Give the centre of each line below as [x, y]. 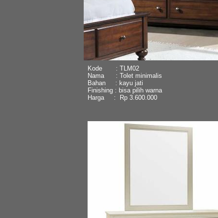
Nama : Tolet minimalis [125, 75]
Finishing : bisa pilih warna [125, 90]
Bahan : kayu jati [115, 83]
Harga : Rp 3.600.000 [122, 97]
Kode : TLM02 [113, 68]
